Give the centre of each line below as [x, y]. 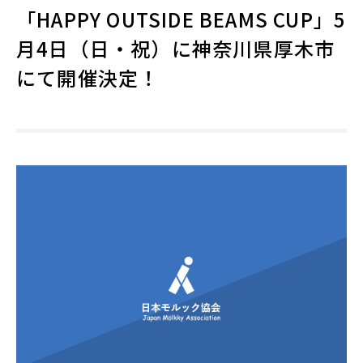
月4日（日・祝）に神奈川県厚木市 [176, 48]
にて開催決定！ [88, 77]
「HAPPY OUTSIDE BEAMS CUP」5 [181, 19]
